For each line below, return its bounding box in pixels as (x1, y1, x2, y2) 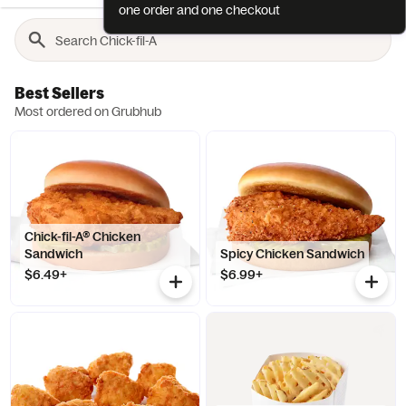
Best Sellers (14, 83, 104, 102)
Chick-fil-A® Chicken (24, 228, 141, 245)
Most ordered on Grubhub (14, 103, 161, 120)
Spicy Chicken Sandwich (220, 246, 364, 262)
